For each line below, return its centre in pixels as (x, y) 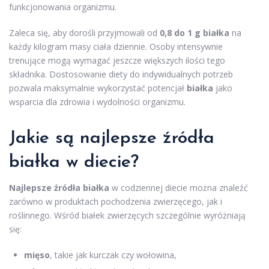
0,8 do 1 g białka (195, 32)
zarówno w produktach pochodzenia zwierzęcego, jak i (116, 201)
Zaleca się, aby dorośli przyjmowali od (84, 32)
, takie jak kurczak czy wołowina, (113, 255)
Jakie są (44, 138)
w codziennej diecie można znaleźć (179, 187)
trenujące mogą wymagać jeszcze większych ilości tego (117, 60)
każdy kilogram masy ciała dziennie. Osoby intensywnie (116, 46)
